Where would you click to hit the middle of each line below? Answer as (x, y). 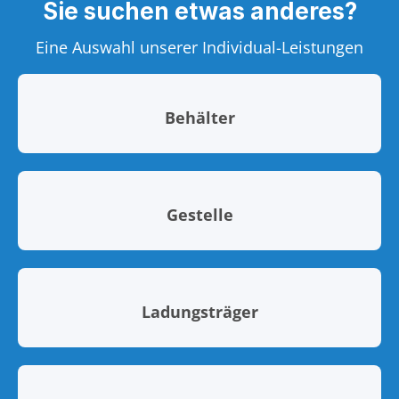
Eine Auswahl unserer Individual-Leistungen (199, 48)
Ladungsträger (199, 312)
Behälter (199, 118)
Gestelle (199, 215)
